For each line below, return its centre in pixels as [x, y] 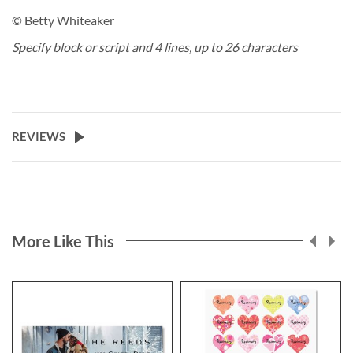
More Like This [63, 241]
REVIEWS [39, 136]
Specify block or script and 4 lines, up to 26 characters [155, 46]
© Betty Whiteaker [63, 20]
